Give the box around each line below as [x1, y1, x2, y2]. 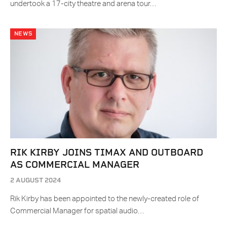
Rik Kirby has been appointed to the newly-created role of [10, 195, 199, 203]
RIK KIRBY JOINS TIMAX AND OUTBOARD [10, 147, 203, 158]
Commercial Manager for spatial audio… [10, 207, 144, 215]
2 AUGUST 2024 [10, 176, 61, 184]
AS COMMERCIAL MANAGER [10, 159, 139, 170]
